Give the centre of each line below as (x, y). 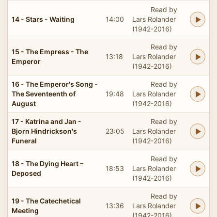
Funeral (24, 140)
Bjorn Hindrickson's (44, 131)
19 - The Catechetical (46, 201)
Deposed (26, 173)
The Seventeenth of (44, 93)
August (24, 103)
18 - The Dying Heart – (47, 163)
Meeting (25, 210)
